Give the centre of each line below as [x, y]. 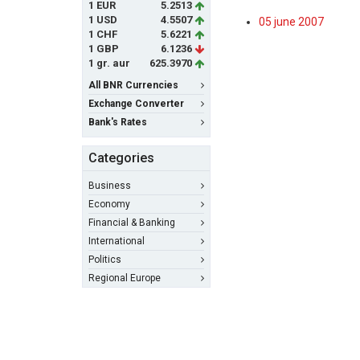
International [117, 241]
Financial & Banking [132, 223]
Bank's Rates [118, 122]
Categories [121, 158]
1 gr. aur [109, 63]
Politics [105, 260]
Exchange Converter [136, 104]
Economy [109, 204]
